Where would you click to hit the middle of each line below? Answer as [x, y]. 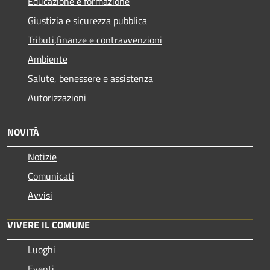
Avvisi [40, 195]
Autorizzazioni [57, 97]
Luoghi [42, 249]
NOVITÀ [23, 132]
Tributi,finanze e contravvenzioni [95, 39]
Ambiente [48, 59]
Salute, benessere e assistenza [90, 78]
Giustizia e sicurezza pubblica [87, 20]
